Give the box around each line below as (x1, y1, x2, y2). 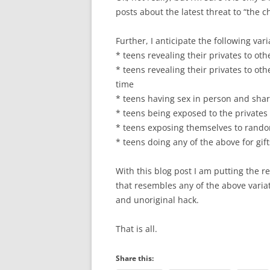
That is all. (116, 223, 157, 234)
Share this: (116, 253, 154, 263)
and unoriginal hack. (116, 194, 199, 206)
